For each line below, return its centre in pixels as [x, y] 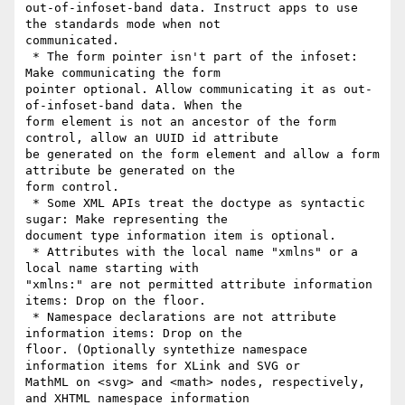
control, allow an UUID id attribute [152, 138]
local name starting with [112, 268]
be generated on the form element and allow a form [202, 155]
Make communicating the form [123, 73]
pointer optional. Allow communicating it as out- [199, 89]
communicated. [72, 41]
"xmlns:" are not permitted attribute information [199, 285]
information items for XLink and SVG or [163, 366]
